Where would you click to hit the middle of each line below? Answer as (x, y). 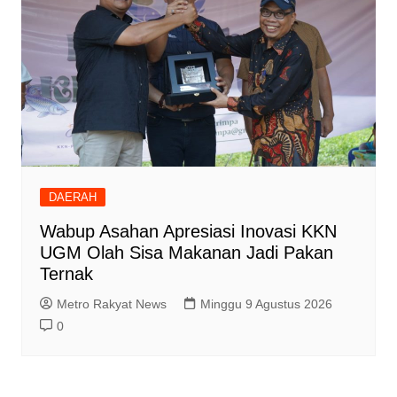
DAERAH (72, 198)
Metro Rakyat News (111, 304)
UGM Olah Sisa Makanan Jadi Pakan (186, 253)
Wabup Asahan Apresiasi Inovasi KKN (188, 232)
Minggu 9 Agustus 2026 (266, 304)
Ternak (66, 274)
